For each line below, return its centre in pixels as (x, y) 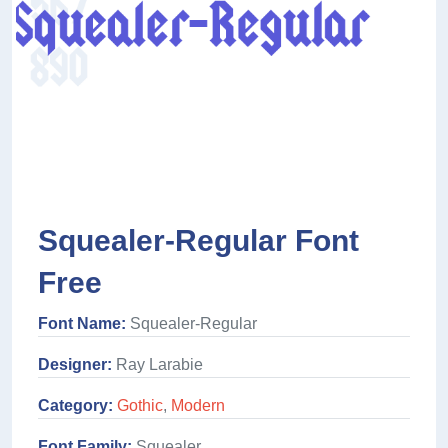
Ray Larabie (157, 365)
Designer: (75, 365)
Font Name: (82, 324)
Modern (198, 406)
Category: (75, 406)
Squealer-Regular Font (198, 241)
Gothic (140, 406)
